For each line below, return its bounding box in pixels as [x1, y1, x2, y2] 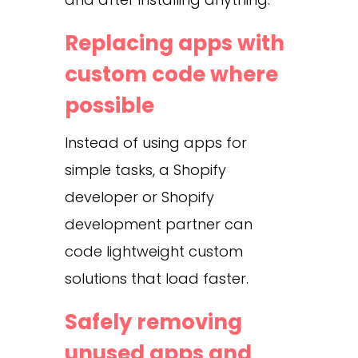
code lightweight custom [64, 241, 243, 261]
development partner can [64, 213, 253, 234]
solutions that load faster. [64, 268, 249, 288]
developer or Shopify [64, 186, 214, 207]
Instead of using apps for [64, 132, 247, 153]
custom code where [64, 59, 278, 89]
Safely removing [64, 307, 242, 336]
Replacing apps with [64, 28, 284, 58]
